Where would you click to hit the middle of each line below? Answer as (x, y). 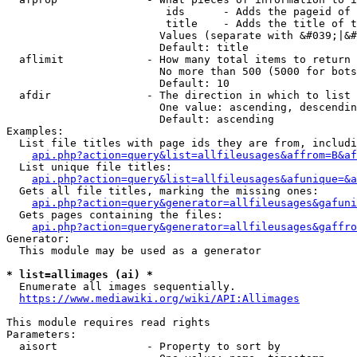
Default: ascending (140, 119)
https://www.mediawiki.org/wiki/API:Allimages (159, 298)
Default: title (127, 47)
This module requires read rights (108, 322)
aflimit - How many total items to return (178, 59)
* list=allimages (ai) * (80, 275)
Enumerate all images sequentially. (121, 286)
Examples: (35, 131)
